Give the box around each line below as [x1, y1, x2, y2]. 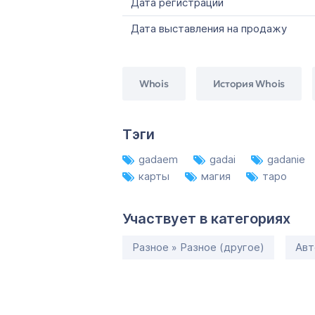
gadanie [267, 153, 308, 166]
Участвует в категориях [122, 210, 290, 227]
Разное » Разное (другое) [132, 240, 264, 254]
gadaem [139, 153, 181, 166]
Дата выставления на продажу [131, 22, 287, 35]
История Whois [212, 77, 285, 90]
